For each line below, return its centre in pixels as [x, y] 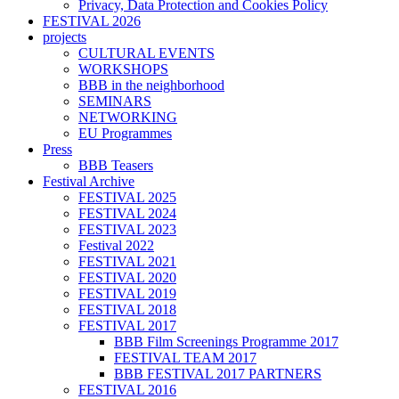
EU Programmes [125, 134]
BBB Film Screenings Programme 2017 [226, 342]
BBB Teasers [116, 166]
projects [65, 37]
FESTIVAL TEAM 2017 [185, 358]
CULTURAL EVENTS [147, 53]
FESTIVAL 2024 [127, 214]
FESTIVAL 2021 [127, 262]
